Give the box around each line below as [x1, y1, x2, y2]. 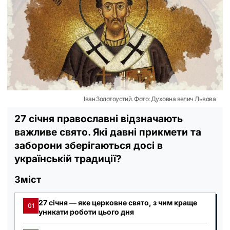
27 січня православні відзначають [14, 112, 183, 125]
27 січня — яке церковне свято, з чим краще [39, 198, 197, 207]
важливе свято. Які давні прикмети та [14, 126, 201, 138]
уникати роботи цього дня [39, 207, 134, 216]
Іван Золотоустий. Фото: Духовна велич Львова [84, 94, 216, 103]
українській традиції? [14, 152, 122, 165]
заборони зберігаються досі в [14, 139, 163, 151]
